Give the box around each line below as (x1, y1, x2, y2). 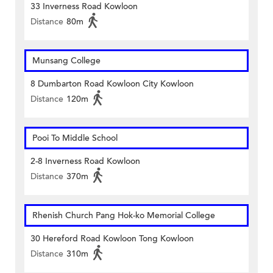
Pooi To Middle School (32, 132, 118, 144)
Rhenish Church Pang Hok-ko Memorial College (32, 210, 215, 222)
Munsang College (32, 55, 101, 67)
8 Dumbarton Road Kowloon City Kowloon (30, 78, 194, 90)
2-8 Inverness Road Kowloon (30, 155, 140, 168)
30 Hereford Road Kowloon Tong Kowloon (30, 233, 194, 245)
